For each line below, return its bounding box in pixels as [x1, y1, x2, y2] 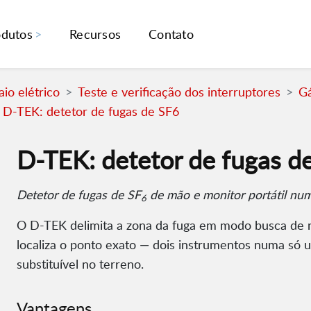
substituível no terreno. [17, 255, 144, 273]
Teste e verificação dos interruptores [78, 83, 280, 101]
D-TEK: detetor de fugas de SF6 [3, 103, 179, 120]
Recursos [69, 26, 121, 43]
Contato [149, 26, 194, 43]
